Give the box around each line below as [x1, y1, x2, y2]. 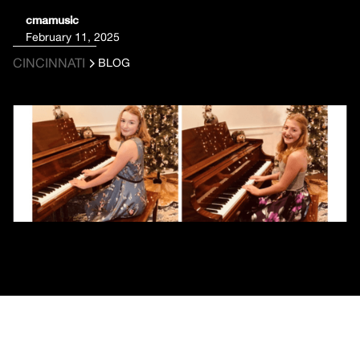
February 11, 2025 [26, 31, 120, 43]
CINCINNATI [13, 55, 85, 70]
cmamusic [26, 14, 79, 27]
